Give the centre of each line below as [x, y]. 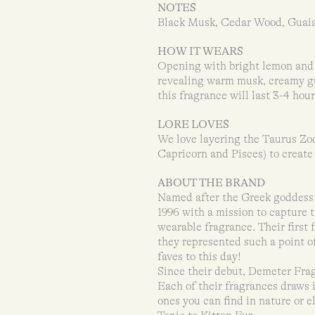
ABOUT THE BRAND [212, 183]
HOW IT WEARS [200, 51]
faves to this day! [200, 257]
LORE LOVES [193, 124]
